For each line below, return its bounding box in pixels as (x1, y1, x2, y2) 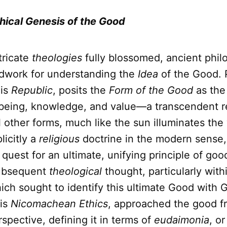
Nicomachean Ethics (11, 198, 108, 210)
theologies (32, 52, 82, 64)
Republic (11, 84, 53, 97)
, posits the (53, 84, 109, 97)
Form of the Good (109, 84, 193, 97)
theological (49, 165, 102, 178)
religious (39, 133, 80, 145)
